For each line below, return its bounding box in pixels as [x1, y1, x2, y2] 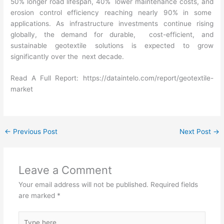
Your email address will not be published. [18, 180, 148, 189]
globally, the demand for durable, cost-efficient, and [10, 30, 213, 38]
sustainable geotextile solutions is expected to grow [10, 41, 213, 49]
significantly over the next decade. [10, 52, 126, 60]
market [10, 85, 33, 93]
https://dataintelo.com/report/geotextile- [82, 74, 213, 82]
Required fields [150, 180, 198, 189]
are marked [18, 191, 57, 200]
